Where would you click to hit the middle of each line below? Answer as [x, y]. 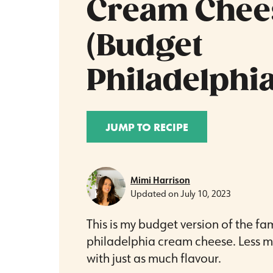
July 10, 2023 [206, 194]
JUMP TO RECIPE [147, 127]
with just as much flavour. [154, 257]
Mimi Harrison [160, 180]
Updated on [154, 194]
